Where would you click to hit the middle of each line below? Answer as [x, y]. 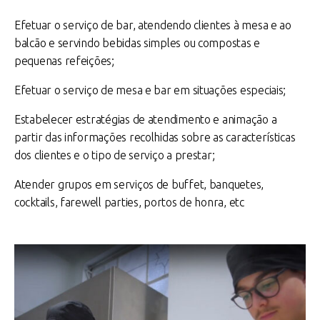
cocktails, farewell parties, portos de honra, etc [129, 202]
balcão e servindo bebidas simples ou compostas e [137, 43]
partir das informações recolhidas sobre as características [155, 137]
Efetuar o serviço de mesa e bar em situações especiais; [150, 90]
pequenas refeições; [64, 61]
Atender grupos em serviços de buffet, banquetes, [139, 184]
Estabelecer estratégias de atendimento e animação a [146, 119]
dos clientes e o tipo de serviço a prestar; [115, 155]
